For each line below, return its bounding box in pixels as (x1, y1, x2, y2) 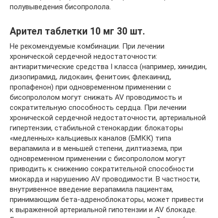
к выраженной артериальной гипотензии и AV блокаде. (10, 205, 197, 214)
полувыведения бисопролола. (10, 2, 111, 11)
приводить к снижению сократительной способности (10, 164, 194, 173)
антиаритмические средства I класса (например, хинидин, (10, 62, 207, 71)
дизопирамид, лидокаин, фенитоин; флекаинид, (10, 73, 171, 81)
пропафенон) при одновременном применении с (10, 83, 171, 91)
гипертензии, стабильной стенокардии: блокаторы (10, 124, 183, 132)
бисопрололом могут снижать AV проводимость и (10, 93, 182, 102)
